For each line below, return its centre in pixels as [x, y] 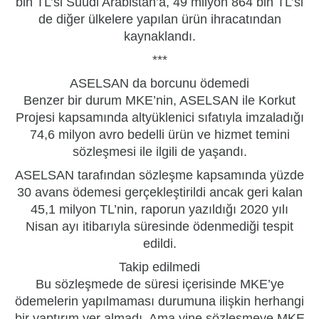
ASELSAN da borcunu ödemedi [159, 83]
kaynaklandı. [159, 36]
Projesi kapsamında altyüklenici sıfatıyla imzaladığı [159, 117]
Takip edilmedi [159, 267]
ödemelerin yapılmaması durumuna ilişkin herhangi [159, 301]
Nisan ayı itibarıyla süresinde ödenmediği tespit [159, 226]
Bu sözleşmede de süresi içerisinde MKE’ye [159, 284]
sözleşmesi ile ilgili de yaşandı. [159, 151]
